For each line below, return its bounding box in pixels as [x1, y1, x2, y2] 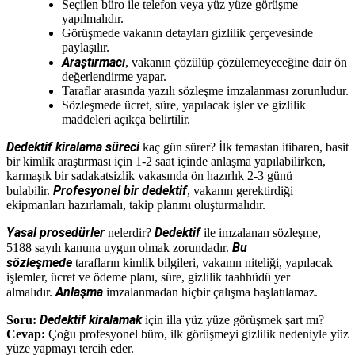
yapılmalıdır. [62, 11, 124, 25]
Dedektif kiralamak [40, 311, 142, 327]
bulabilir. [6, 183, 53, 197]
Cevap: [6, 326, 45, 341]
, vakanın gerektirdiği [187, 183, 293, 197]
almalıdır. [6, 284, 55, 299]
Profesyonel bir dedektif [53, 182, 187, 198]
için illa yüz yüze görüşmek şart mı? [142, 312, 324, 326]
